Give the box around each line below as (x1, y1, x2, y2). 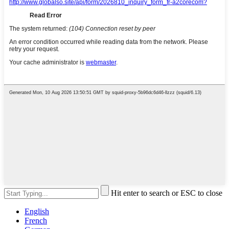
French (25, 216, 47, 225)
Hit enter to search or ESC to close (111, 189, 222, 198)
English (25, 207, 49, 216)
